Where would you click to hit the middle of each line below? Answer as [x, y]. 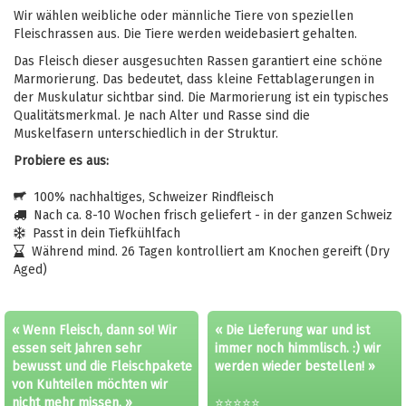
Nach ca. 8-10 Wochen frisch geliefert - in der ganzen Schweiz [209, 215]
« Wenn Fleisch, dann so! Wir [94, 331]
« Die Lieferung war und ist [292, 331]
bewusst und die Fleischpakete [101, 367]
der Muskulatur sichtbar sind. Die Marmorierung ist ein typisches [201, 97]
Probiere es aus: [61, 160]
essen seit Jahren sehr [76, 349]
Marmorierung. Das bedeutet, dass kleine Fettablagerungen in [194, 79]
